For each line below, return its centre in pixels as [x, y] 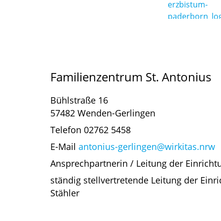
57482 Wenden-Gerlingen [103, 113]
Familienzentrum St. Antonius [131, 76]
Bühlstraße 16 [79, 100]
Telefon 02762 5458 [91, 129]
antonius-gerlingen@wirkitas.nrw [147, 146]
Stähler [65, 193]
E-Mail [64, 146]
